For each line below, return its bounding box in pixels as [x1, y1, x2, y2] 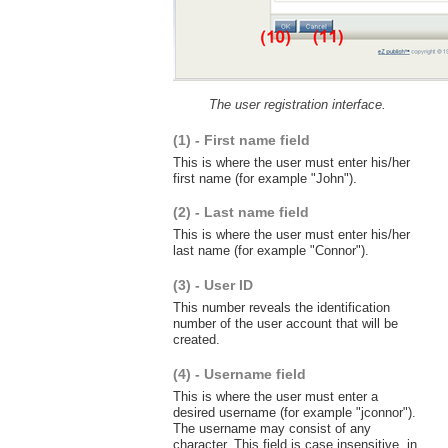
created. [172, 332, 220, 348]
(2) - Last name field [172, 204, 309, 221]
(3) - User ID [172, 277, 253, 294]
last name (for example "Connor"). [172, 243, 369, 259]
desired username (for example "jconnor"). [172, 404, 416, 420]
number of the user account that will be [172, 316, 398, 332]
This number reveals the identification [172, 300, 390, 316]
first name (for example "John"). [172, 170, 357, 186]
